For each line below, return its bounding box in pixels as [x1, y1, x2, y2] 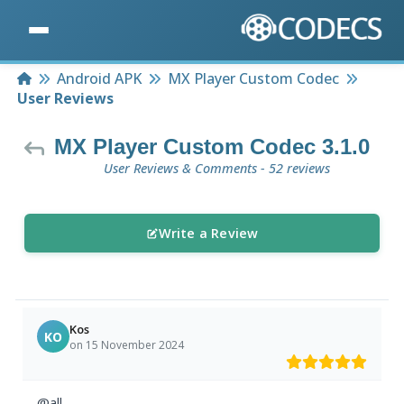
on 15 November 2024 [69, 336, 185, 353]
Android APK [57, 69, 142, 89]
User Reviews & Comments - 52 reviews [103, 160, 330, 178]
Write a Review [158, 225, 259, 243]
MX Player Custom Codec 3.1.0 [54, 134, 370, 160]
